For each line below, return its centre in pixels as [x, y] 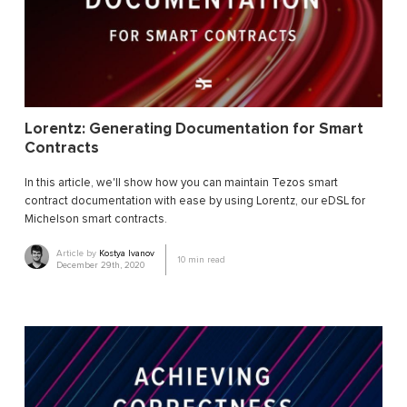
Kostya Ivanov [127, 254]
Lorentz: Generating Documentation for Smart [194, 129]
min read [206, 260]
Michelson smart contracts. [96, 219]
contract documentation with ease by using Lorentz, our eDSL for [195, 201]
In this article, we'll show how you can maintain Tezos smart [181, 183]
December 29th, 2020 [101, 266]
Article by [78, 254]
